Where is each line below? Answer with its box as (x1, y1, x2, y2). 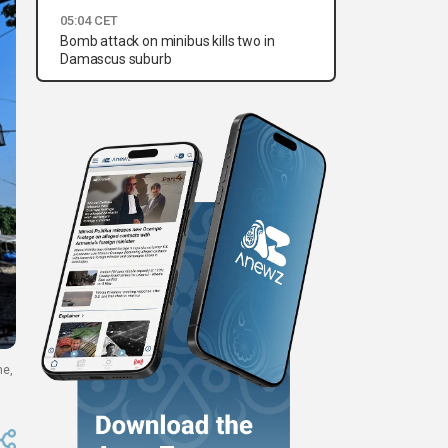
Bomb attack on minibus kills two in (60, 33, 275, 50)
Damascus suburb (60, 51, 172, 68)
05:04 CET (60, 13, 118, 29)
